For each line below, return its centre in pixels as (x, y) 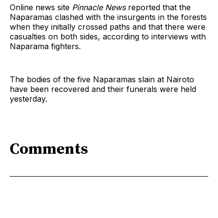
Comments (49, 150)
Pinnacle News (99, 7)
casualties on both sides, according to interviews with (108, 36)
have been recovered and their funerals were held (103, 89)
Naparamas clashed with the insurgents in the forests (108, 17)
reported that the (158, 7)
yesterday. (28, 99)
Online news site (41, 7)
